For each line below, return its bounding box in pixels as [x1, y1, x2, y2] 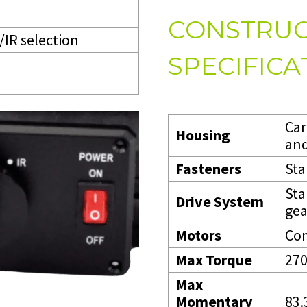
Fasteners [175, 158, 241, 178]
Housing [175, 125, 230, 145]
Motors [175, 225, 221, 245]
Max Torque [175, 249, 252, 269]
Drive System [175, 191, 264, 211]
